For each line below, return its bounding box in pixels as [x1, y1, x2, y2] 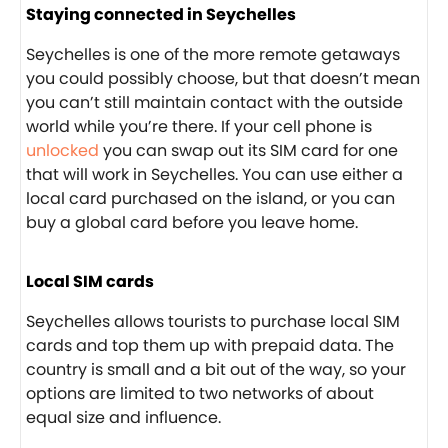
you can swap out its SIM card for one [103, 138, 398, 162]
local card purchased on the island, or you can [26, 186, 395, 210]
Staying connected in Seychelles [26, 2, 296, 26]
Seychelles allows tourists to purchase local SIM [26, 309, 400, 333]
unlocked [26, 138, 99, 162]
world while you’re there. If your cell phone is [26, 114, 372, 138]
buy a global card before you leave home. [26, 210, 358, 234]
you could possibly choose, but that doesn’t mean [26, 66, 420, 90]
